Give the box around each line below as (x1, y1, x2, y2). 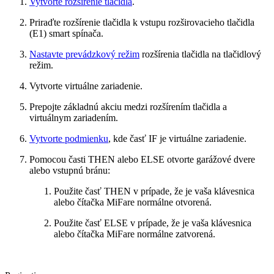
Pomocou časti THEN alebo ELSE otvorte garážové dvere (29, 154, 255, 165)
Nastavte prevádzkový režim (29, 48, 139, 59)
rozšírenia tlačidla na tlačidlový (139, 48, 261, 59)
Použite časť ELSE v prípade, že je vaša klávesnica (54, 217, 251, 228)
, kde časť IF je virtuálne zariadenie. (108, 133, 246, 144)
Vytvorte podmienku (29, 133, 108, 144)
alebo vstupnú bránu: (29, 165, 110, 176)
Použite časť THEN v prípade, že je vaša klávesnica (54, 185, 254, 196)
